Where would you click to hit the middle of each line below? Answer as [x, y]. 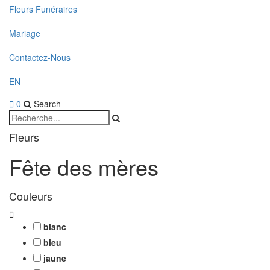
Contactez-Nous [40, 57]
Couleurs [31, 196]
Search [46, 104]
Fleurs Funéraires [43, 9]
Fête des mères [84, 167]
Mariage [25, 33]
